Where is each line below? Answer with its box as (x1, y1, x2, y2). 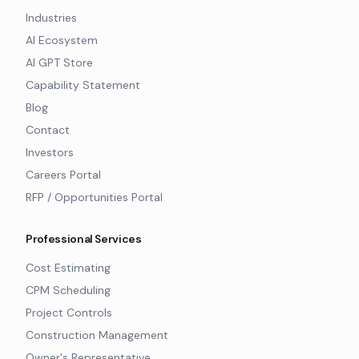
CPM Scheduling (26, 283, 111, 297)
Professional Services (26, 232, 142, 246)
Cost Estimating (26, 260, 111, 275)
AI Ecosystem (26, 33, 98, 47)
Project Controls (26, 305, 112, 320)
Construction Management (26, 328, 168, 342)
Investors (26, 145, 74, 159)
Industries (26, 10, 77, 25)
